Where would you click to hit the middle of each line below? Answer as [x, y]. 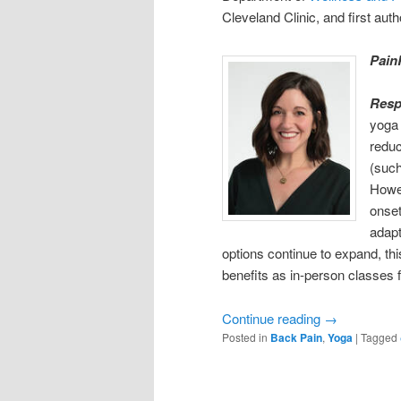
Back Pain [296, 337]
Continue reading [273, 318]
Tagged [379, 337]
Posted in [245, 337]
